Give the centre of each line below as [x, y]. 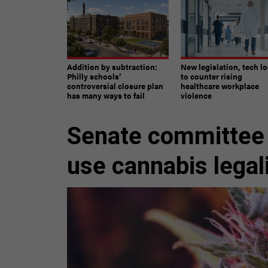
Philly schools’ [94, 76]
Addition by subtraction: [112, 66]
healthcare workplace [220, 86]
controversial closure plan [115, 86]
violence [196, 95]
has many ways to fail [106, 95]
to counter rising [211, 76]
